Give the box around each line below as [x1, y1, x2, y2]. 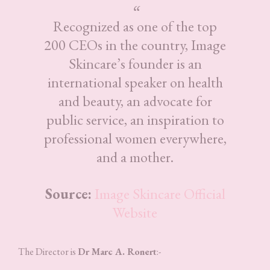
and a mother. [96, 147, 174, 166]
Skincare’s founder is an [68, 54, 202, 73]
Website [113, 202, 157, 222]
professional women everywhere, [43, 128, 227, 148]
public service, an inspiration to [46, 110, 224, 129]
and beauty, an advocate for [58, 91, 212, 110]
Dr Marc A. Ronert [78, 245, 157, 258]
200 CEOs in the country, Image [44, 35, 226, 54]
